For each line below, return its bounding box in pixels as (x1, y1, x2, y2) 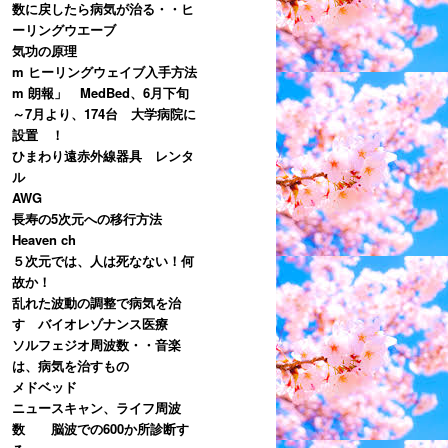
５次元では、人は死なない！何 (12, 250, 194, 270)
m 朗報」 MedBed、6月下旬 (12, 82, 189, 102)
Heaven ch (12, 229, 76, 249)
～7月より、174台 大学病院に (12, 103, 196, 123)
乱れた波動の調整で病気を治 (12, 292, 181, 312)
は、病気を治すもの (12, 355, 129, 375)
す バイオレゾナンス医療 (12, 313, 168, 333)
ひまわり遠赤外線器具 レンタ (12, 145, 194, 165)
